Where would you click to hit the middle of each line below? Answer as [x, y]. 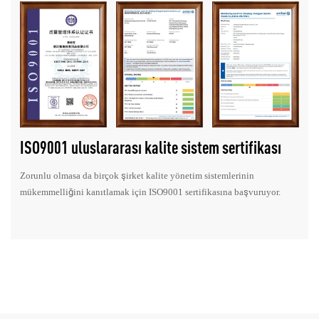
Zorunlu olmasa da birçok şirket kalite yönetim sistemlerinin [137, 176]
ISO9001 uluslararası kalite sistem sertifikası [151, 148]
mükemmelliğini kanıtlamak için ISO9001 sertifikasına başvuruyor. [151, 192]
